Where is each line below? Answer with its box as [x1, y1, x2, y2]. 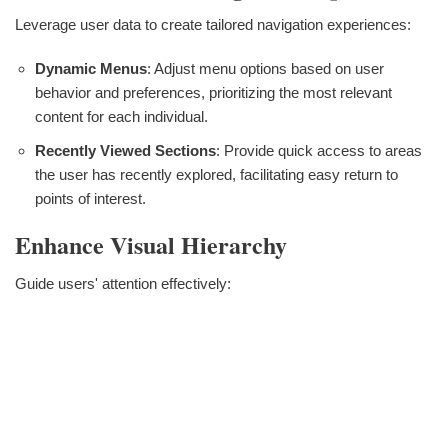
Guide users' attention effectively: [15, 275, 231, 293]
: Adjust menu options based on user [147, 60, 384, 78]
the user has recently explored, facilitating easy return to [35, 166, 398, 184]
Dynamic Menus [35, 60, 147, 78]
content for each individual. [35, 108, 208, 126]
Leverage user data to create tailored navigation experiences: [15, 16, 411, 34]
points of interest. [35, 190, 146, 208]
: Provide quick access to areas [216, 142, 422, 160]
